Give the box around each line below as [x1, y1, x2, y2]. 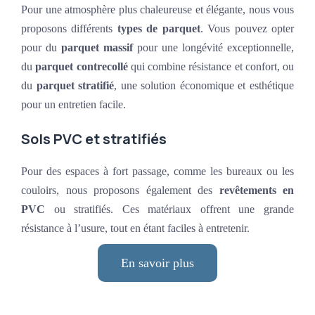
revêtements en [219, 184, 294, 197]
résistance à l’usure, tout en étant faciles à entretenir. [21, 222, 250, 235]
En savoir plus [121, 256, 194, 271]
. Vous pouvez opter [200, 22, 295, 35]
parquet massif [61, 41, 133, 54]
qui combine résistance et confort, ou [127, 60, 294, 73]
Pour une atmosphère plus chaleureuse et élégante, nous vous [21, 4, 294, 16]
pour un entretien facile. [21, 98, 126, 111]
